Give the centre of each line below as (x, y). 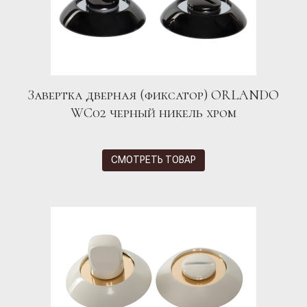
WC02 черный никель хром (153, 113)
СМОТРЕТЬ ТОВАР (153, 160)
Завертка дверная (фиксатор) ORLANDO (153, 95)
